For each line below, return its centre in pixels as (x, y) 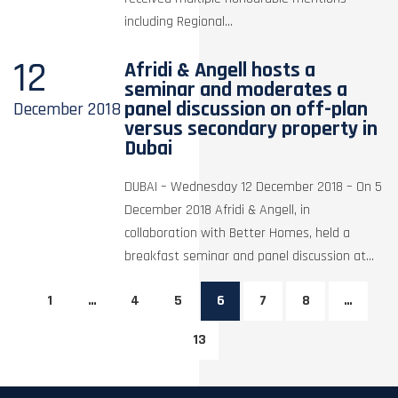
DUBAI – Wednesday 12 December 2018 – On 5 (254, 187)
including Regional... (179, 21)
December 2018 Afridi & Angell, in (218, 210)
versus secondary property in (251, 128)
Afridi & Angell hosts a (220, 70)
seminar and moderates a (236, 89)
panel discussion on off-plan (247, 109)
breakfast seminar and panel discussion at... (250, 256)
